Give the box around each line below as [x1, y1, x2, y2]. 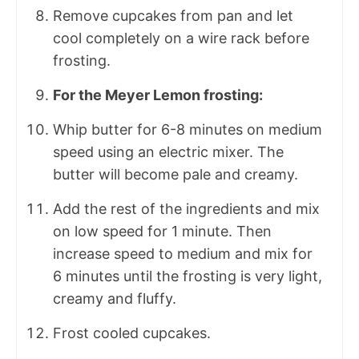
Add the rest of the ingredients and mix [53, 200, 320, 217]
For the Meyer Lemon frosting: [53, 86, 263, 103]
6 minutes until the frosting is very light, [53, 267, 322, 284]
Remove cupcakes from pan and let [53, 6, 293, 24]
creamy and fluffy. [53, 289, 176, 307]
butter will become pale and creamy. [53, 165, 298, 183]
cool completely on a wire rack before [53, 29, 309, 46]
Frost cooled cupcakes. [53, 324, 211, 341]
